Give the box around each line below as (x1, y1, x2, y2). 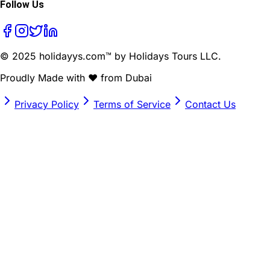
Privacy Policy (14, 98, 79, 110)
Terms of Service (93, 98, 171, 110)
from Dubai (98, 71, 152, 84)
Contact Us (185, 98, 236, 110)
